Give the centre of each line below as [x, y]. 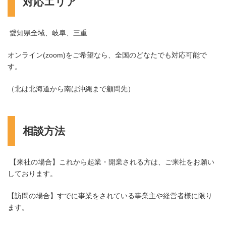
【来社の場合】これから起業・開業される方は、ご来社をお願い [111, 162]
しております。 [32, 173]
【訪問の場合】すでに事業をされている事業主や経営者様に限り [110, 195]
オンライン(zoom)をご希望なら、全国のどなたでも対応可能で [107, 55]
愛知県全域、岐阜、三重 [47, 33]
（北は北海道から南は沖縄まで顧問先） [71, 89]
